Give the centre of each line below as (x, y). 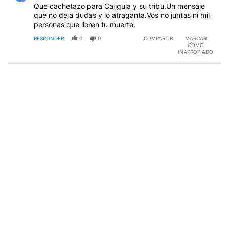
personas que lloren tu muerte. (85, 24)
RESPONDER (49, 38)
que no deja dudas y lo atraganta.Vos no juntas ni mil (122, 15)
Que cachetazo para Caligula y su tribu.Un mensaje (119, 6)
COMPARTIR (158, 38)
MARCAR (196, 38)
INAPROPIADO (196, 51)
